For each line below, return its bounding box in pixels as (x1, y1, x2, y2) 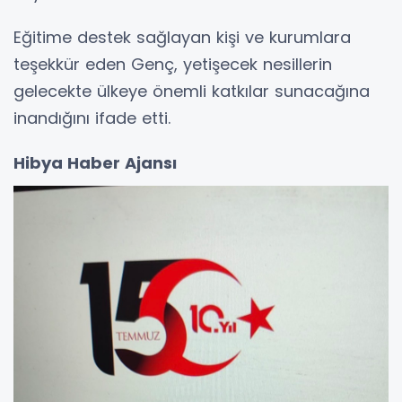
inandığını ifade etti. (13, 107, 170, 130)
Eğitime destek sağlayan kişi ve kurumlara (13, 26, 351, 49)
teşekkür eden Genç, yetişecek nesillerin (13, 53, 332, 76)
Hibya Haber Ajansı (13, 152, 177, 175)
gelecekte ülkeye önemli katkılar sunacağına (13, 80, 370, 103)
